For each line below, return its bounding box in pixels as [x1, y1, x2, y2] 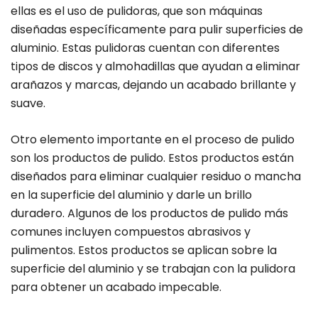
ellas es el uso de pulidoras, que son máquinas [11, 3, 263, 20]
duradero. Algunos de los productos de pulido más [11, 205, 288, 222]
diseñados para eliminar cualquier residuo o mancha [11, 168, 301, 185]
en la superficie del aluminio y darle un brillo [11, 187, 252, 204]
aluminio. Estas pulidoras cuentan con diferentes [11, 40, 280, 57]
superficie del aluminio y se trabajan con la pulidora [11, 261, 295, 278]
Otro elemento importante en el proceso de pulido [11, 131, 295, 148]
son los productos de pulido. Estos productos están [11, 150, 294, 167]
